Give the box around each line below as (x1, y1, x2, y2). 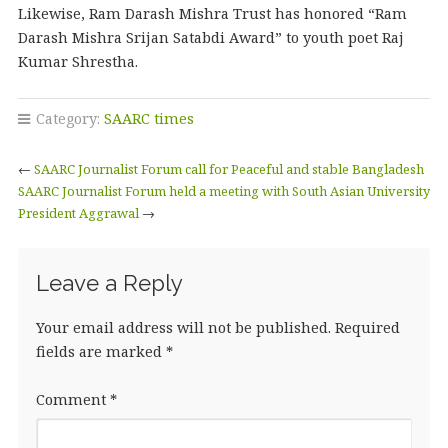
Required (334, 318, 400, 338)
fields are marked (35, 342, 166, 362)
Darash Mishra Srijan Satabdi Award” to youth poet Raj (17, 28, 404, 48)
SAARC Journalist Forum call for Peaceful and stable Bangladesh (33, 160, 424, 179)
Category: (31, 109, 104, 129)
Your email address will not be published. (35, 318, 331, 338)
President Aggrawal (17, 204, 139, 223)
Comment (35, 390, 110, 410)
